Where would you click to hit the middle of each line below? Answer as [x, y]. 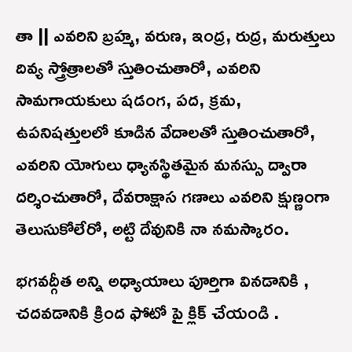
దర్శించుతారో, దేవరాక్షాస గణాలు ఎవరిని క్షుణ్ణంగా [173, 195]
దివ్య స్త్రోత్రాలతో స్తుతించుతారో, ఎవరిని [138, 66]
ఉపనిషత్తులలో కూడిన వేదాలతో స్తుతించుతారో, [165, 131]
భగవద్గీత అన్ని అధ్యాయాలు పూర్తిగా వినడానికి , [162, 279]
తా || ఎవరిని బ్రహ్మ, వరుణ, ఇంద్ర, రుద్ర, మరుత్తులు [175, 34]
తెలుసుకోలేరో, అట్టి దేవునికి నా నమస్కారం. [157, 227]
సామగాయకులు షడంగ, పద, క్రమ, [128, 99]
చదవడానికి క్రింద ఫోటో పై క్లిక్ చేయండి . [150, 312]
